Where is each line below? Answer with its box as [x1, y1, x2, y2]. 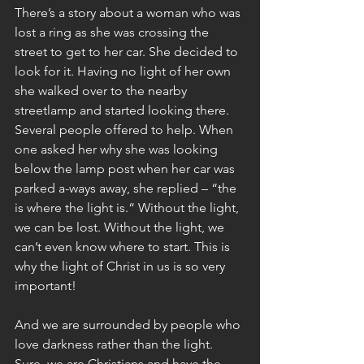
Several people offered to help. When [15, 122, 236, 137]
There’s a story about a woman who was [15, 5, 244, 20]
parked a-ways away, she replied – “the [15, 180, 240, 196]
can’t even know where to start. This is [15, 239, 233, 254]
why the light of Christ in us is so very [15, 258, 228, 274]
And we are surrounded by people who [15, 317, 244, 332]
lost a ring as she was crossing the [15, 24, 212, 40]
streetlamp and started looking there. [15, 102, 232, 118]
